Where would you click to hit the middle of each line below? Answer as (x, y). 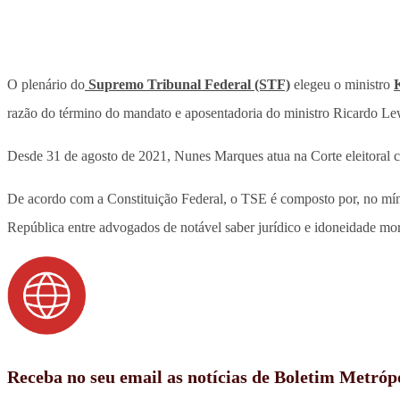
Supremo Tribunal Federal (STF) (187, 85)
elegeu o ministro (342, 85)
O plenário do (46, 85)
